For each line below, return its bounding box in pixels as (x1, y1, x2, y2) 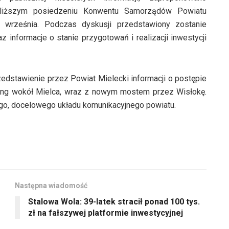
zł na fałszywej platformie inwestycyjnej (28, 208, 183, 218)
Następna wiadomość (15, 181, 87, 190)
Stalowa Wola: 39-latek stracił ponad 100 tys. (28, 196, 200, 207)
